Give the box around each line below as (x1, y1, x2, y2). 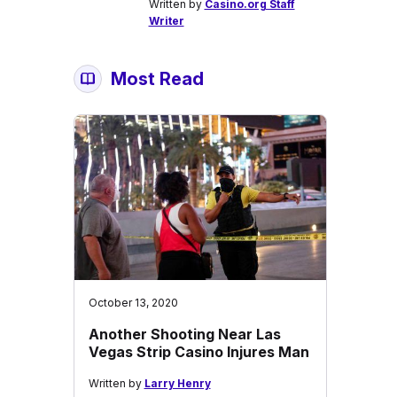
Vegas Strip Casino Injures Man (88, 343, 309, 361)
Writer (148, 14, 184, 27)
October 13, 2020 (88, 296, 178, 309)
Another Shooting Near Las (88, 325, 281, 343)
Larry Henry (144, 377, 211, 390)
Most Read (110, 68, 204, 90)
